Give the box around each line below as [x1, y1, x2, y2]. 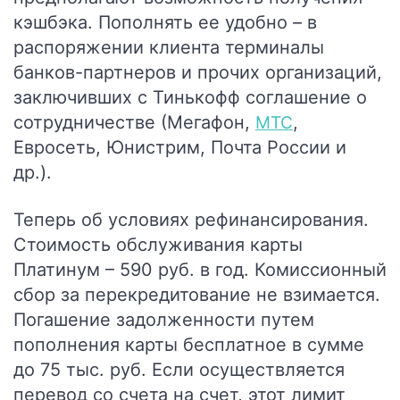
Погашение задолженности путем [13, 309, 314, 330]
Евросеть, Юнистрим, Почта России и [13, 137, 346, 158]
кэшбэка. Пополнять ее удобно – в [13, 12, 317, 33]
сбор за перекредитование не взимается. [13, 284, 380, 305]
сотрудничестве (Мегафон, [13, 112, 255, 133]
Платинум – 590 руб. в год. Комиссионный [13, 259, 387, 280]
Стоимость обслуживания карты [13, 234, 303, 255]
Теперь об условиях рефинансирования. [13, 209, 369, 230]
